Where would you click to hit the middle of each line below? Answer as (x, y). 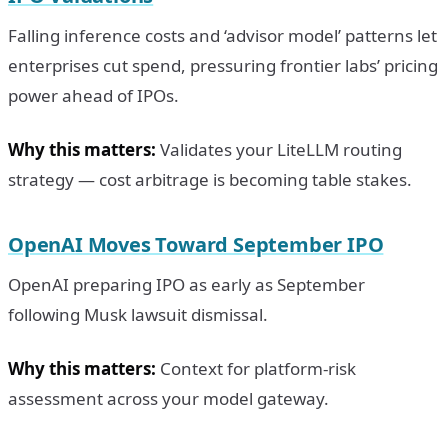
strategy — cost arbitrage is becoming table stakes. (210, 179)
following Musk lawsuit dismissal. (138, 314)
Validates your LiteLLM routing (279, 149)
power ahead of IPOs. (93, 95)
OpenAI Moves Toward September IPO (196, 244)
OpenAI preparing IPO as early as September (186, 284)
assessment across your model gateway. (168, 398)
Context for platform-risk (256, 368)
